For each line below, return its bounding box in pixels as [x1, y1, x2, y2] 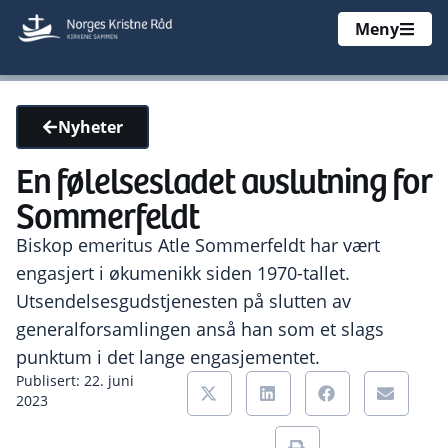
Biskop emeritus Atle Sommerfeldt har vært [16, 233, 380, 257]
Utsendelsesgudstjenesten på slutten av [16, 289, 351, 313]
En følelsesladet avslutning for [16, 154, 432, 203]
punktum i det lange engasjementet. [16, 345, 320, 369]
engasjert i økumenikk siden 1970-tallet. [16, 261, 350, 285]
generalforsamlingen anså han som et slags [16, 317, 384, 341]
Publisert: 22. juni [16, 371, 134, 390]
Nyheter [58, 116, 123, 138]
